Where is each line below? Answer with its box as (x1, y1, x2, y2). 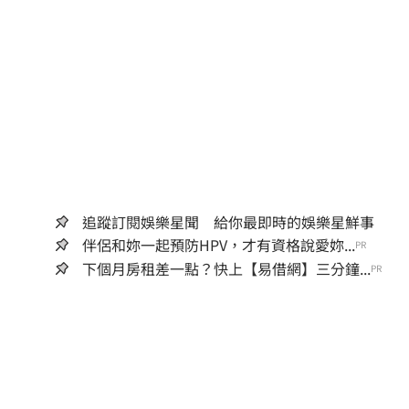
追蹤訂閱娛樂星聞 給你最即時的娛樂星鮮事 (82, 211, 374, 234)
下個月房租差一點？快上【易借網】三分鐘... (82, 257, 371, 280)
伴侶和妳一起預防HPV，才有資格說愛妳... (82, 234, 355, 257)
